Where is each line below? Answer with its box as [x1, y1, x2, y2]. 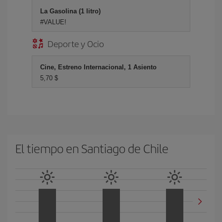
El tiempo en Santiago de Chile [15, 139, 168, 157]
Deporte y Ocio [48, 37, 104, 50]
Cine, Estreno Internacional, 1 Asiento [40, 63, 157, 71]
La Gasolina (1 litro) [40, 7, 101, 15]
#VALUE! [40, 18, 66, 26]
